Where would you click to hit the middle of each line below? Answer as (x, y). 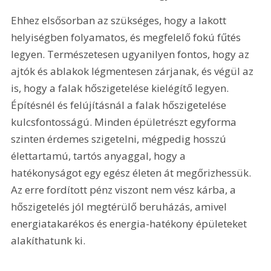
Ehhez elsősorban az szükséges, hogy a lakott (120, 21)
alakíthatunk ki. (50, 241)
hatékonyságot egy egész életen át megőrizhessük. (132, 173)
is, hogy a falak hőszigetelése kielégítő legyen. (121, 88)
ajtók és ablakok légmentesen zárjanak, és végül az (134, 71)
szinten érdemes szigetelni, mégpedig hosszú (120, 139)
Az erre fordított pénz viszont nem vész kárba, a (125, 190)
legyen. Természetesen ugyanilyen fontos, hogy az (132, 54)
